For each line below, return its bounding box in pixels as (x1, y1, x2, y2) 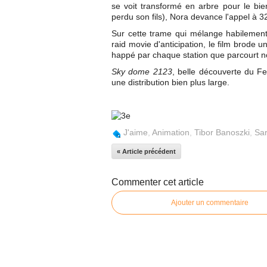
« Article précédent (117, 148, 176, 155)
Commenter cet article (111, 177, 204, 187)
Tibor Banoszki (194, 128, 250, 137)
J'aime (123, 128, 148, 137)
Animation (152, 128, 190, 137)
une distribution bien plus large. (111, 77, 229, 87)
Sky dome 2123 (111, 67, 172, 76)
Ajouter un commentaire (171, 198, 249, 207)
